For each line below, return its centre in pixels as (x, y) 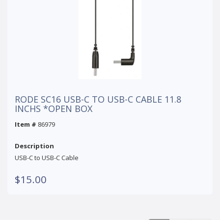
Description (34, 146)
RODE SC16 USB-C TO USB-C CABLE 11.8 (98, 99)
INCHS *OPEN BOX (54, 108)
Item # (26, 124)
